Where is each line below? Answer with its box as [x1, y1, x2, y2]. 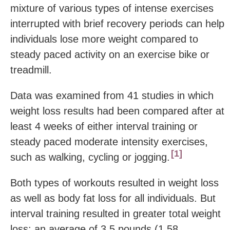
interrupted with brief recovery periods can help [10, 17, 224, 29]
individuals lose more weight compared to [10, 33, 198, 45]
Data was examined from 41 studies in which [10, 89, 214, 101]
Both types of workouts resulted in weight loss [10, 177, 219, 188]
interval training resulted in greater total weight [10, 207, 221, 219]
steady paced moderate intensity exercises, [10, 136, 208, 147]
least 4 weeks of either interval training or [10, 120, 198, 132]
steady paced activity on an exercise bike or [10, 48, 209, 60]
